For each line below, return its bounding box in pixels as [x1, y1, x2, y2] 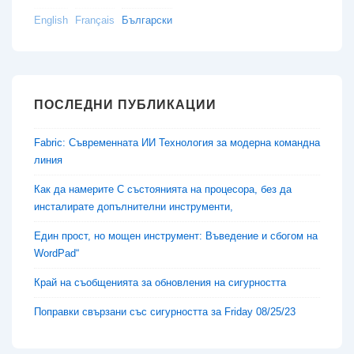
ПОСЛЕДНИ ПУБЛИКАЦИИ [34, 98, 217, 112]
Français [75, 14, 115, 27]
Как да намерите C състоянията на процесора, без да [34, 183, 292, 195]
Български [122, 14, 172, 27]
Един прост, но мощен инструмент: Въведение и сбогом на [34, 229, 318, 242]
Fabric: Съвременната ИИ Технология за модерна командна [34, 136, 320, 149]
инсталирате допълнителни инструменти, [34, 200, 233, 213]
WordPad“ [34, 247, 79, 259]
